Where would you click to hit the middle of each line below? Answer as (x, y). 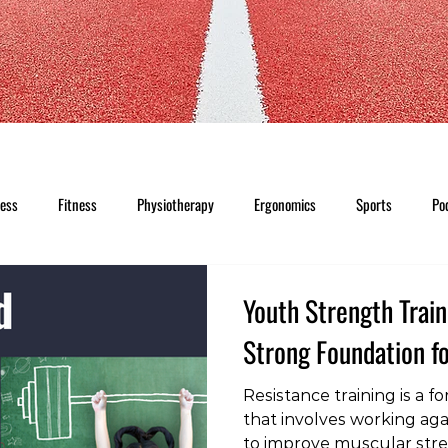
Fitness (77, 204)
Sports (374, 204)
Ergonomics (285, 204)
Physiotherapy (175, 204)
